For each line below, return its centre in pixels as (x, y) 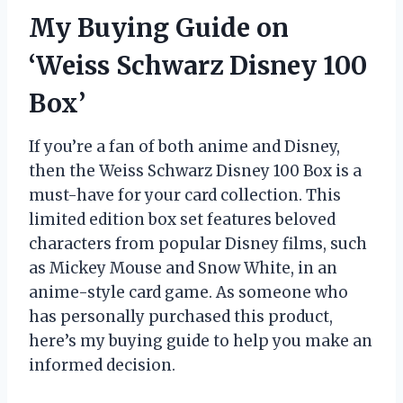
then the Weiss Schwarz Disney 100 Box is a (195, 171)
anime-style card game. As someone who (188, 292)
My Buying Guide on (159, 28)
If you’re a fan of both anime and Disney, (184, 147)
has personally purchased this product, (181, 317)
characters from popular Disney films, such (198, 244)
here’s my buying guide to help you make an (201, 341)
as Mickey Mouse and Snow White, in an (183, 268)
